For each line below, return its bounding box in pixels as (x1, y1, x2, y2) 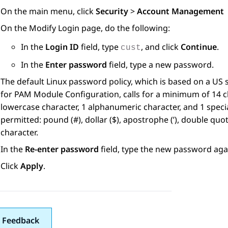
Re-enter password (25, 144, 99, 155)
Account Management (137, 6, 226, 17)
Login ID (45, 41, 79, 53)
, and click (141, 41, 181, 53)
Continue (181, 41, 217, 53)
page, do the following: (79, 22, 170, 34)
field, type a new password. (107, 59, 214, 71)
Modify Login (29, 22, 79, 34)
